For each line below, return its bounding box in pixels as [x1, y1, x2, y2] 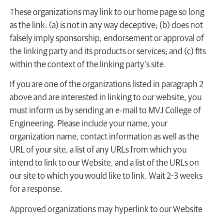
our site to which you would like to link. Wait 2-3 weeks [10, 172, 202, 181]
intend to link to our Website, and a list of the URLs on [10, 159, 199, 168]
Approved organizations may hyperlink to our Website [10, 205, 202, 214]
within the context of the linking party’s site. [10, 61, 166, 70]
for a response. [10, 185, 62, 194]
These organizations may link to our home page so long [10, 8, 204, 17]
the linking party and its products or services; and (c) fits [10, 47, 206, 57]
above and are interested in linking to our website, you [10, 93, 201, 103]
